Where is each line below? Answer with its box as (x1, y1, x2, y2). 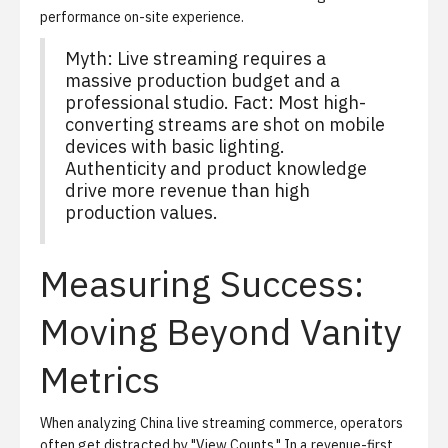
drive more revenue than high (65, 179, 310, 202)
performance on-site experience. (40, 8, 244, 26)
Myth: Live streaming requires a (65, 47, 326, 70)
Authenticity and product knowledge (65, 157, 367, 180)
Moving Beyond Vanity (40, 308, 402, 355)
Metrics (40, 356, 160, 403)
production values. (65, 201, 218, 224)
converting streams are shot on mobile (65, 113, 385, 136)
